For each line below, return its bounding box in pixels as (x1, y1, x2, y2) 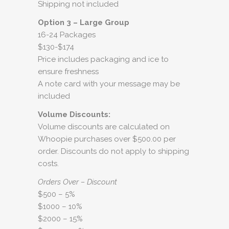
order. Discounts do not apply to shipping (38, 147, 189, 156)
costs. (38, 159, 59, 168)
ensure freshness (38, 67, 99, 76)
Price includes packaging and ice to (38, 55, 169, 64)
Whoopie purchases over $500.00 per (38, 134, 176, 144)
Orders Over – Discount (38, 177, 117, 187)
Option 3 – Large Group (38, 18, 129, 27)
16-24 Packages (38, 30, 96, 39)
